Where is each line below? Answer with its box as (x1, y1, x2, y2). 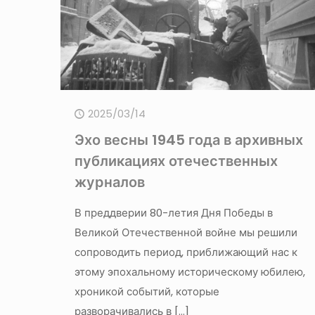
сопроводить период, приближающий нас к (74, 244, 297, 259)
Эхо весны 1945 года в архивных (74, 129, 303, 150)
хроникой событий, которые (74, 283, 219, 299)
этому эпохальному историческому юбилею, (74, 264, 305, 279)
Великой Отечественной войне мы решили (74, 224, 297, 240)
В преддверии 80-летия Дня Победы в (74, 205, 273, 220)
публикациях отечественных (74, 150, 278, 171)
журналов (74, 172, 145, 192)
